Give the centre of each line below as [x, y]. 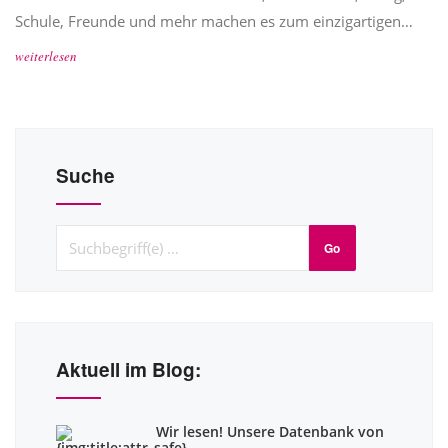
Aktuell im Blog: [128, 369]
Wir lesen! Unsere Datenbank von [270, 431]
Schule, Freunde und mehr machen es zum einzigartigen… [214, 21]
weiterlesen [46, 56]
